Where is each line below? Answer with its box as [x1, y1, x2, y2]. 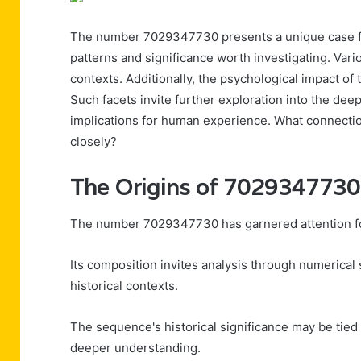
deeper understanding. [70, 339, 201, 355]
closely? [70, 134, 117, 150]
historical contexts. [70, 277, 178, 293]
